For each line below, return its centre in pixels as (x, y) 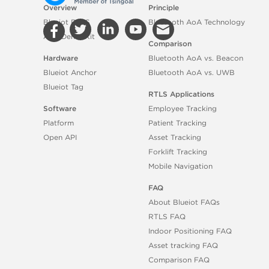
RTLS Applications (182, 94)
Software (60, 108)
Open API (60, 137)
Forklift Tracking (178, 151)
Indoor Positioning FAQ (190, 231)
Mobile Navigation (181, 166)
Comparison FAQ (179, 259)
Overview (60, 7)
